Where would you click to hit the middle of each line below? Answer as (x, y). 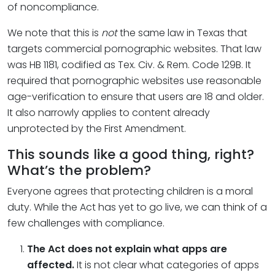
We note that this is (54, 33)
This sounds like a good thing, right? (131, 154)
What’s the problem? (79, 170)
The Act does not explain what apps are (127, 249)
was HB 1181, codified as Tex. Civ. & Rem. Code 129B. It (129, 65)
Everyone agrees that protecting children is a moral (130, 191)
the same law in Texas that (182, 33)
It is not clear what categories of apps (168, 265)
